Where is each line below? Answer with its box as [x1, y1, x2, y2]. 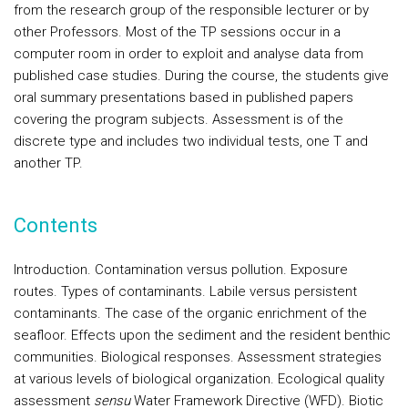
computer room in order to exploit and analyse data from [14, 46, 363, 62]
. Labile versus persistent [202, 283, 357, 300]
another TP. [14, 155, 83, 171]
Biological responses [101, 349, 230, 365]
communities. [14, 349, 101, 365]
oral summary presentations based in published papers [14, 89, 353, 106]
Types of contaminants [61, 283, 202, 300]
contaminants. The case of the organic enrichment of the [14, 305, 367, 321]
